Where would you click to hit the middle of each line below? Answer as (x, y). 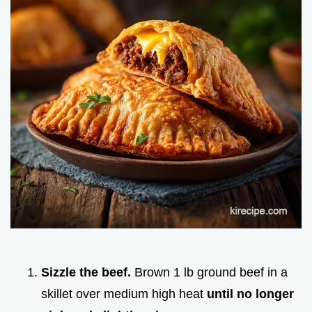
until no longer (250, 294)
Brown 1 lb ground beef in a (209, 273)
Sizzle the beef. (86, 273)
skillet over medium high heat (124, 294)
